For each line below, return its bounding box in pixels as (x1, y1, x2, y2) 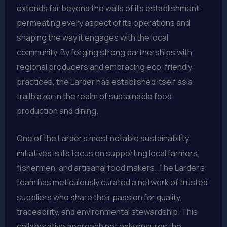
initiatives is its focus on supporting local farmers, (16, 147, 200, 159)
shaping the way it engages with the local (16, 31, 168, 43)
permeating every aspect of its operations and (16, 17, 190, 28)
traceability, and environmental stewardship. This (16, 206, 198, 218)
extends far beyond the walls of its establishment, (16, 2, 201, 14)
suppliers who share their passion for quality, (16, 192, 182, 203)
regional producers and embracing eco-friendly (16, 61, 192, 72)
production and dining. (16, 105, 98, 117)
